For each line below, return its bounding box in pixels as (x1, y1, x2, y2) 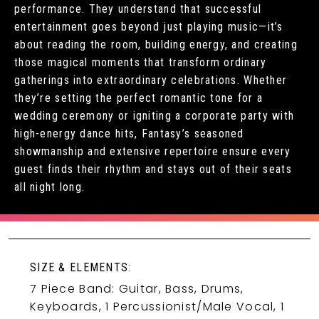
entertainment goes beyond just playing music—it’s (14, 20, 283, 34)
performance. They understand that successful (14, 2, 262, 16)
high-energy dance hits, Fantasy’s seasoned (14, 127, 244, 141)
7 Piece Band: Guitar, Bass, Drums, (30, 281, 244, 298)
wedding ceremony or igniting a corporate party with (14, 109, 295, 123)
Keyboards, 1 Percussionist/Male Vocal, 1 (30, 298, 285, 315)
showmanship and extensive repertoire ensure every (14, 145, 291, 159)
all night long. (14, 180, 85, 194)
